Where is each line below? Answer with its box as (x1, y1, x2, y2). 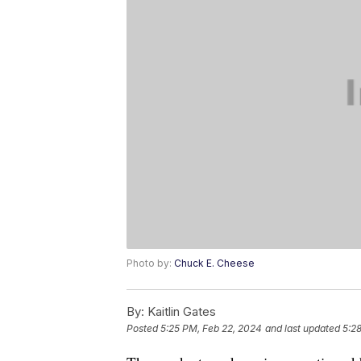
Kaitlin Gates (144, 304, 216, 320)
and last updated (265, 322, 340, 335)
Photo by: (127, 257, 174, 270)
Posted (127, 322, 160, 335)
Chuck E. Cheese (174, 257, 255, 270)
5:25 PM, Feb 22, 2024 (160, 322, 262, 335)
